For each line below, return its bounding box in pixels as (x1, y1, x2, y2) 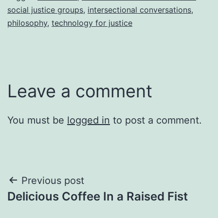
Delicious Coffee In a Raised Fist (7, 189, 188, 203)
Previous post (21, 174, 84, 186)
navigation (7, 194, 92, 216)
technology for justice (52, 18, 132, 28)
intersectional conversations (88, 4, 191, 15)
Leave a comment (7, 80, 152, 102)
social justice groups (7, 4, 83, 15)
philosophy (7, 18, 47, 28)
